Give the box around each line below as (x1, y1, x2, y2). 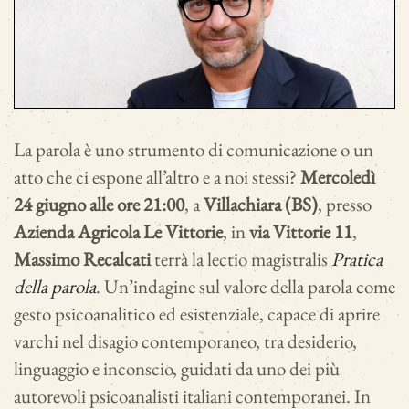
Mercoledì (300, 164, 375, 190)
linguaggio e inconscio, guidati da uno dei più (14, 356, 340, 382)
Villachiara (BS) (204, 192, 318, 217)
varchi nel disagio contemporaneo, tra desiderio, (14, 329, 357, 354)
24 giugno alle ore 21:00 (14, 192, 184, 217)
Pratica (331, 246, 383, 272)
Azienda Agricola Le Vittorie (14, 219, 223, 245)
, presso (318, 192, 372, 217)
